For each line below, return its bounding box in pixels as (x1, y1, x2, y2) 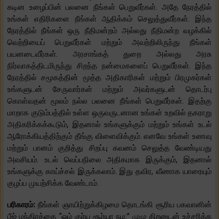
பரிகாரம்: (7, 199, 38, 209)
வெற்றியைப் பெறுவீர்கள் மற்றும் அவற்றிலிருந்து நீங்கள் (7, 37, 212, 47)
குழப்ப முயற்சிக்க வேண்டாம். (7, 178, 99, 188)
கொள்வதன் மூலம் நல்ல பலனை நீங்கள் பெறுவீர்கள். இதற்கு (7, 96, 212, 106)
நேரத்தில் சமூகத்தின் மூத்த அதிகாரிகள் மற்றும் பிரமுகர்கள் (7, 72, 212, 82)
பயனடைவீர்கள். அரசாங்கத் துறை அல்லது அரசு (7, 49, 212, 59)
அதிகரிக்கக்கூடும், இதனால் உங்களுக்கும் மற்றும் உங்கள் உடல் (7, 119, 212, 129)
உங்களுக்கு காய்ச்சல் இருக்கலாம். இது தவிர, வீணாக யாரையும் (7, 166, 212, 176)
